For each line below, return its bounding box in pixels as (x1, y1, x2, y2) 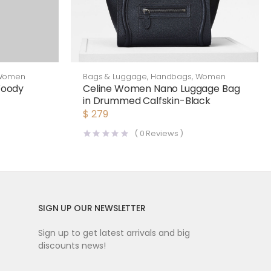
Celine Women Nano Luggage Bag (83, 82, 240, 96)
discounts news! (38, 240, 106, 252)
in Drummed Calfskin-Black (83, 94, 211, 108)
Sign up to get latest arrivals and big (38, 227, 190, 240)
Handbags (150, 71, 192, 83)
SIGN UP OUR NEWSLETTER (38, 202, 146, 215)
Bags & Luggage (83, 71, 148, 83)
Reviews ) (144, 128, 184, 140)
